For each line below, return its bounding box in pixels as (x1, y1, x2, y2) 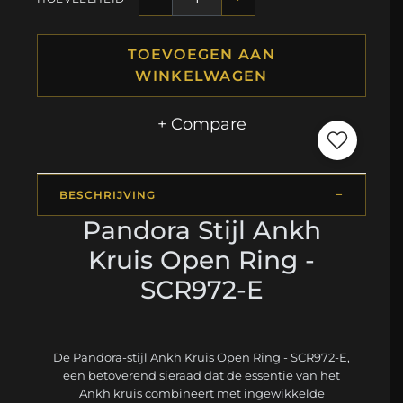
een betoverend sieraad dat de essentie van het (63, 368, 340, 383)
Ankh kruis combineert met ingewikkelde (78, 386, 325, 401)
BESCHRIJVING (59, 188, 156, 202)
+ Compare (157, 114, 246, 134)
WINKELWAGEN (135, 67, 268, 85)
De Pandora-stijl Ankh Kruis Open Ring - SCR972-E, (53, 350, 350, 365)
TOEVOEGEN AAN (128, 46, 275, 64)
